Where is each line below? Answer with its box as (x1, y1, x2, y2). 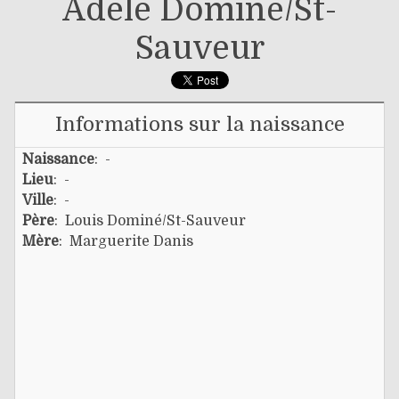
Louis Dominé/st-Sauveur (65, 212, 246, 229)
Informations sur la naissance (54, 112, 345, 135)
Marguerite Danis (69, 232, 193, 249)
